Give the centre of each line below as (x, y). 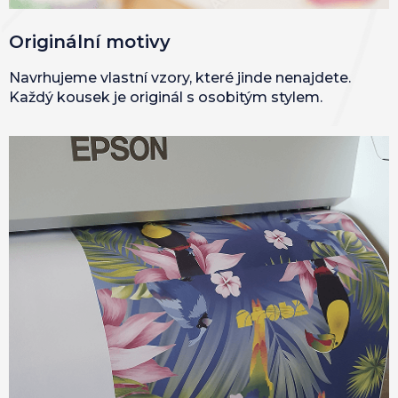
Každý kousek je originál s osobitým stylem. (166, 98)
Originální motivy (90, 42)
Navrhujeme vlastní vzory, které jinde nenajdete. (180, 78)
